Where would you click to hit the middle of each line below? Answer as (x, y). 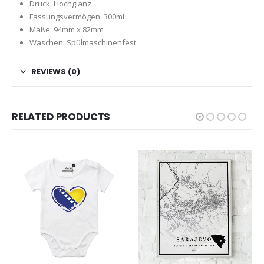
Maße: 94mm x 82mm (66, 30)
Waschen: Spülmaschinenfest (82, 43)
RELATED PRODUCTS (61, 117)
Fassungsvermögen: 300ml (77, 17)
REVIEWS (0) (56, 72)
